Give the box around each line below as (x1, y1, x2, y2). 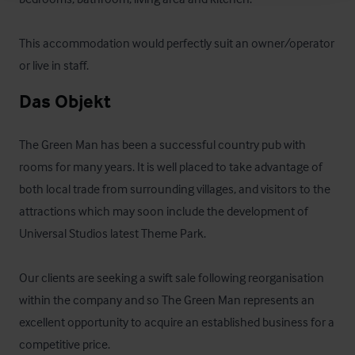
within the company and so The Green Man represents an (19, 292, 315, 307)
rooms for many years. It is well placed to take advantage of (19, 158, 323, 174)
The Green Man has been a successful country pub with (19, 136, 306, 152)
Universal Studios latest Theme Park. (19, 225, 206, 241)
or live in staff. (19, 57, 89, 73)
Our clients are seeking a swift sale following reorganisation (19, 269, 324, 285)
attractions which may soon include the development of (19, 203, 308, 219)
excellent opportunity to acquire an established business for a (19, 314, 334, 330)
